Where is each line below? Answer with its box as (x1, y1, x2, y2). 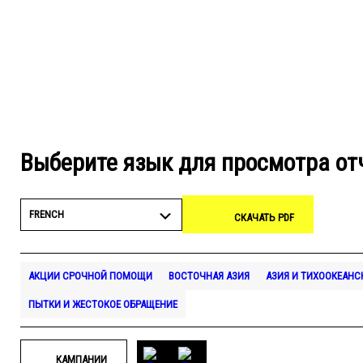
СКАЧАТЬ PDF (234, 211, 294, 224)
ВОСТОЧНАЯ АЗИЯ (169, 270, 250, 282)
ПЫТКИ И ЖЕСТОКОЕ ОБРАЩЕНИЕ (28, 298, 177, 310)
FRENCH (29, 207, 64, 220)
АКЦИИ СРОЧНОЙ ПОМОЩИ (28, 270, 152, 282)
